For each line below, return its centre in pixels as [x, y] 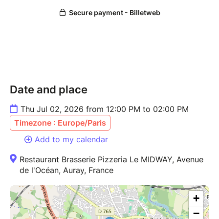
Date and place [49, 90]
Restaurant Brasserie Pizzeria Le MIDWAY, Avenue [111, 160]
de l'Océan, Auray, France [66, 170]
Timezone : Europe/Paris [60, 123]
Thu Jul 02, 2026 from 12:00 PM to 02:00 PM [105, 109]
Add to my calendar [71, 140]
